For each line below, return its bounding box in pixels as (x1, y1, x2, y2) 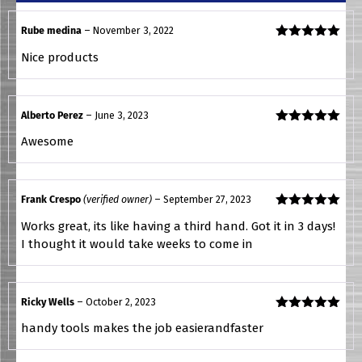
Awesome (21, 134, 74, 149)
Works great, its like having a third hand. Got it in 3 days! (21, 218, 335, 234)
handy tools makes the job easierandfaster (21, 321, 263, 336)
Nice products (21, 49, 99, 65)
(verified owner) (83, 193, 152, 206)
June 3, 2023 (95, 108, 149, 121)
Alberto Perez (21, 108, 86, 121)
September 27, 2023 (163, 193, 251, 206)
